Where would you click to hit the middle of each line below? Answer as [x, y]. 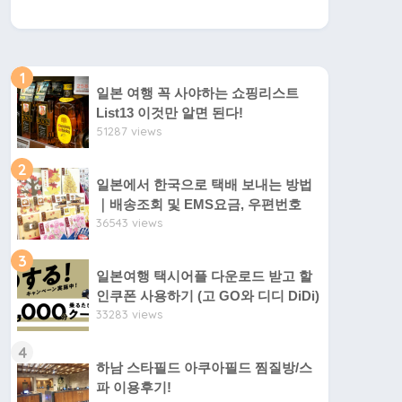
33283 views [129, 314]
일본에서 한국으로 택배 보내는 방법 [204, 184]
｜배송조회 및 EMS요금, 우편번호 [199, 204]
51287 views [129, 131]
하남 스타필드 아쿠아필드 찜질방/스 [204, 367]
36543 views [129, 222]
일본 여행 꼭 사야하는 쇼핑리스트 [197, 92]
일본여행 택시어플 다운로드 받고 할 [204, 275]
